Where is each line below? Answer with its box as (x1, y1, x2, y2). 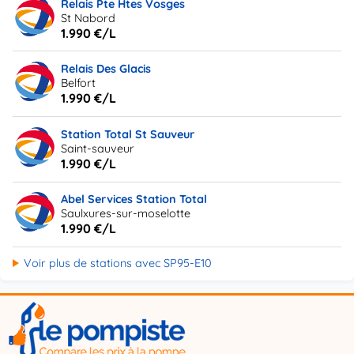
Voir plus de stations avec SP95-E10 (23, 256, 212, 271)
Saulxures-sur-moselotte (61, 206, 191, 221)
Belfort (61, 76, 96, 91)
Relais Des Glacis (61, 62, 152, 77)
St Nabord (61, 10, 116, 25)
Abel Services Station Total (61, 192, 208, 207)
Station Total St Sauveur (61, 126, 195, 141)
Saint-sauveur (61, 141, 135, 156)
